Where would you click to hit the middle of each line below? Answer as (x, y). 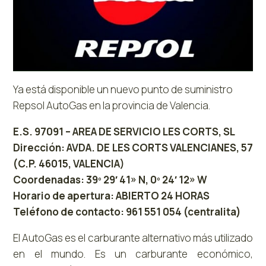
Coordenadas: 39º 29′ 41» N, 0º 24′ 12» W (110, 180)
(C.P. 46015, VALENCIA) (69, 164)
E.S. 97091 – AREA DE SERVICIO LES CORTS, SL (124, 132)
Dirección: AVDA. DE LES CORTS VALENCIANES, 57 (133, 148)
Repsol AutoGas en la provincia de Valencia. (112, 106)
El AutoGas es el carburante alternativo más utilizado (133, 238)
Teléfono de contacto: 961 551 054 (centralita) (127, 212)
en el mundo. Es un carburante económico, (133, 254)
